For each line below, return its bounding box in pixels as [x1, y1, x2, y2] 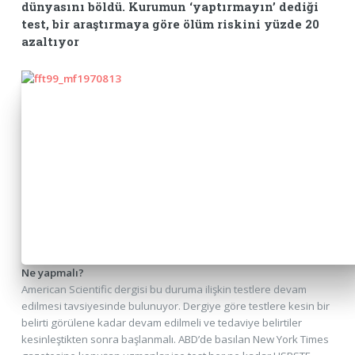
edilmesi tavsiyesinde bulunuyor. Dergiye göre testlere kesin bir [21, 298, 330, 313]
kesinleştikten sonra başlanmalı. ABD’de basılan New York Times [21, 331, 329, 346]
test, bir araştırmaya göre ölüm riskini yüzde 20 [21, 16, 319, 32]
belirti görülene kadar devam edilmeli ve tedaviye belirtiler [21, 315, 302, 330]
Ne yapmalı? [21, 265, 84, 280]
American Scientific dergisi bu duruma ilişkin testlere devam [21, 281, 307, 296]
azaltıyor [21, 33, 79, 49]
